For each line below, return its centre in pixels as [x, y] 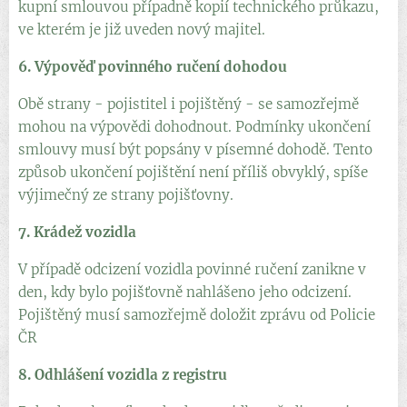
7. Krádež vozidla [77, 232]
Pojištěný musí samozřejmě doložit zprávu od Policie [197, 314]
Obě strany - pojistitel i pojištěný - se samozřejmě [189, 104]
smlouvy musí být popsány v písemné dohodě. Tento [195, 149]
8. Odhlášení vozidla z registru [123, 374]
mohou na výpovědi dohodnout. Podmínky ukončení [194, 126]
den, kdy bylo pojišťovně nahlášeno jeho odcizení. [185, 292]
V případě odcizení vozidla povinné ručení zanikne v [192, 269]
